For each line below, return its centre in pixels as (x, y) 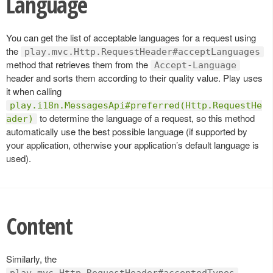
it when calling (34, 91)
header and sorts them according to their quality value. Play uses (134, 77)
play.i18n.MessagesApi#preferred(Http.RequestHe (136, 105)
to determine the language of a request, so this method (146, 118)
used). (19, 158)
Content (40, 225)
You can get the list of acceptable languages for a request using (131, 37)
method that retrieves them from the (78, 64)
